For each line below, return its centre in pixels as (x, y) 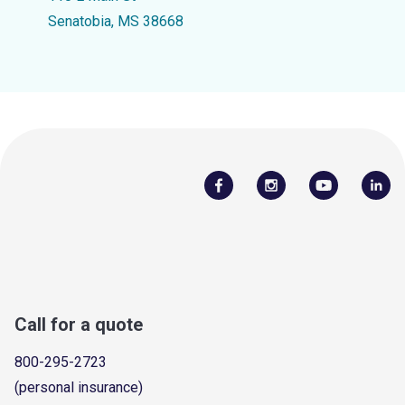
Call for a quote (79, 324)
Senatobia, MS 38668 (115, 21)
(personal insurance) (79, 387)
